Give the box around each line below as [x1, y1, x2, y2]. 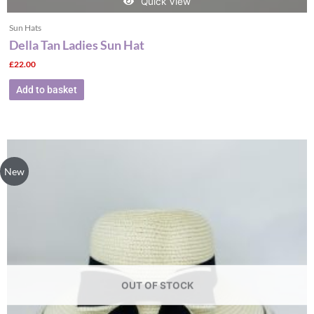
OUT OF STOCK [121, 279, 193, 291]
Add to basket [15, 83, 77, 95]
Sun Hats [8, 22, 41, 32]
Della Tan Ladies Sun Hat [8, 36, 144, 53]
